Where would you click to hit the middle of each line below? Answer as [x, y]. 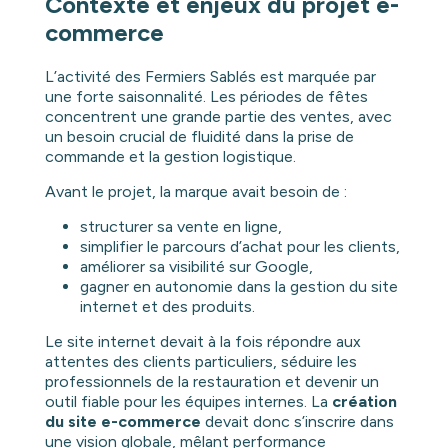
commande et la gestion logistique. [170, 156]
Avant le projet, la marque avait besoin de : [195, 191]
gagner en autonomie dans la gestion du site [238, 286]
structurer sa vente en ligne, [180, 226]
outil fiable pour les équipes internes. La [188, 401]
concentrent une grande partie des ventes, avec [218, 116]
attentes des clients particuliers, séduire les [200, 361]
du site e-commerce [122, 421]
